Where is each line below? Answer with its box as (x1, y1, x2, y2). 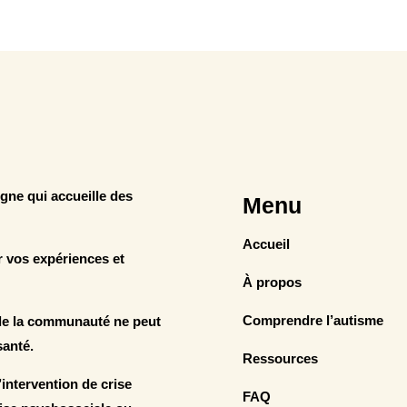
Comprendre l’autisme (242, 313, 383, 329)
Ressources (242, 351, 318, 367)
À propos (242, 274, 302, 291)
